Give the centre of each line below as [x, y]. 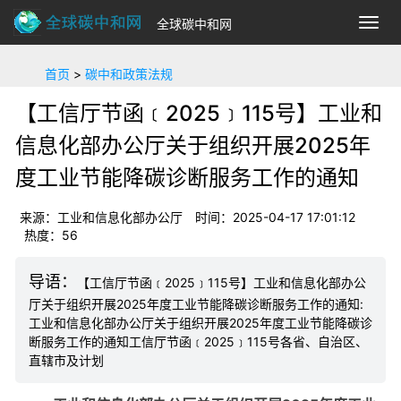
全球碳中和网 [194, 24]
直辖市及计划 [66, 360]
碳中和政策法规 [129, 74]
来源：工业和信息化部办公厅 [101, 217]
